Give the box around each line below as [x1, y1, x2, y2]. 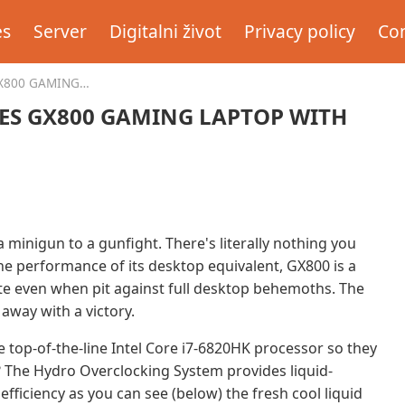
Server [33, 19, 88, 43]
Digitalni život [109, 19, 222, 43]
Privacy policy [244, 19, 356, 43]
